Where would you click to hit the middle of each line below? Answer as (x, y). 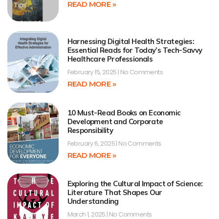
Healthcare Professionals (110, 59)
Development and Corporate (115, 121)
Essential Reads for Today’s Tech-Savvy (135, 50)
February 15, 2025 (92, 72)
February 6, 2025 (92, 143)
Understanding (93, 201)
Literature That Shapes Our (115, 192)
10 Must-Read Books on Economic (124, 112)
